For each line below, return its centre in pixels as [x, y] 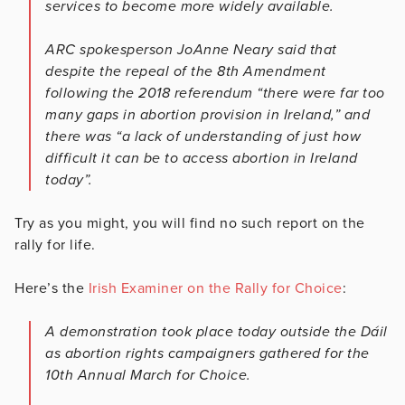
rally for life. [55, 245]
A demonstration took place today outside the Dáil [217, 331]
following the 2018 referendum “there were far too [215, 93]
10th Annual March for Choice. [148, 375]
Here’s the [49, 288]
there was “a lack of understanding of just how [203, 136]
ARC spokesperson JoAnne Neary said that [191, 49]
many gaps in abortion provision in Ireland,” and [207, 114]
